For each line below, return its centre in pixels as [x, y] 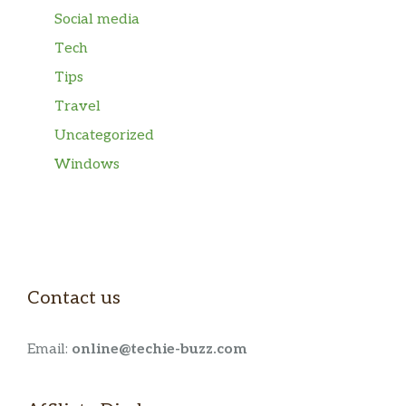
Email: [49, 349]
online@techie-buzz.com [159, 349]
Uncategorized [104, 135]
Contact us [74, 298]
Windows [87, 164]
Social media [97, 19]
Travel [77, 106]
